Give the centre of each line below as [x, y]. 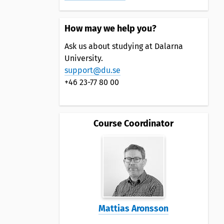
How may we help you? [110, 28]
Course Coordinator [134, 123]
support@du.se [92, 70]
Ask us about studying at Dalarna [123, 46]
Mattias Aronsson [134, 208]
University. [83, 58]
